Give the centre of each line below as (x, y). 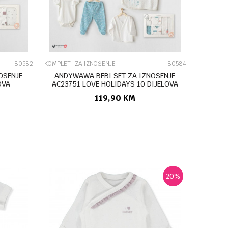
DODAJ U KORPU (127, 132)
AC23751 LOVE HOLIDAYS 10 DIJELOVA (115, 84)
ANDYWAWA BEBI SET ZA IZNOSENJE (115, 76)
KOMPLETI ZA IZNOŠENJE (80, 63)
